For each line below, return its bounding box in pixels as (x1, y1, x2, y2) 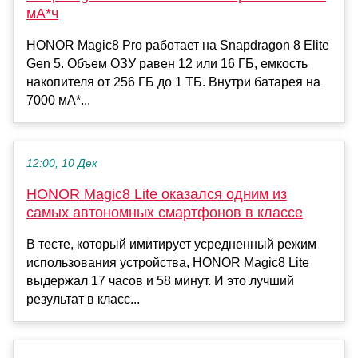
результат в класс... (26, 292, 140, 306)
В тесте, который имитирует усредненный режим (26, 237, 316, 251)
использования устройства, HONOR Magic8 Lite (26, 255, 309, 269)
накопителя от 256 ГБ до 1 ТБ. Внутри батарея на (26, 74, 320, 89)
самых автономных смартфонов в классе (26, 204, 303, 221)
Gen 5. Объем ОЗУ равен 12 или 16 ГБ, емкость (26, 56, 308, 70)
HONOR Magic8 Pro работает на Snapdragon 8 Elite (26, 38, 329, 52)
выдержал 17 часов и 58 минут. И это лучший (26, 273, 294, 288)
